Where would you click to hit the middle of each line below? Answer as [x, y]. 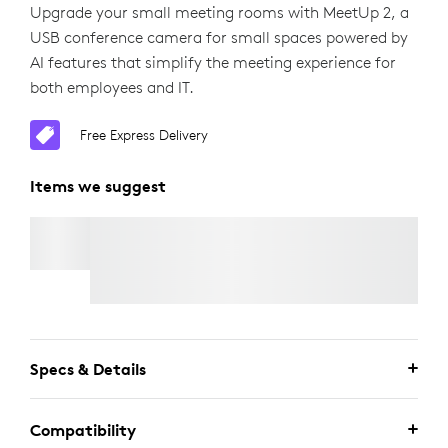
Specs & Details [88, 369]
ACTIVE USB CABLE [154, 226]
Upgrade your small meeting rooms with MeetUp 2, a [219, 12]
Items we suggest [98, 186]
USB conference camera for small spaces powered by [219, 37]
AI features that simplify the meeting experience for [213, 62]
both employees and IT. [112, 87]
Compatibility [83, 430]
